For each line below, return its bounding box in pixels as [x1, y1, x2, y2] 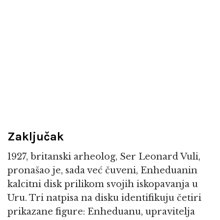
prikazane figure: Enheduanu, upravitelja [7, 206, 195, 217]
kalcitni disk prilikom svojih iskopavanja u [7, 178, 198, 190]
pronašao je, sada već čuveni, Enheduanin [7, 165, 197, 176]
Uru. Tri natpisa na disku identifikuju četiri [7, 192, 201, 203]
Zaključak [7, 130, 64, 144]
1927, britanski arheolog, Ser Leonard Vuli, [7, 151, 200, 162]
